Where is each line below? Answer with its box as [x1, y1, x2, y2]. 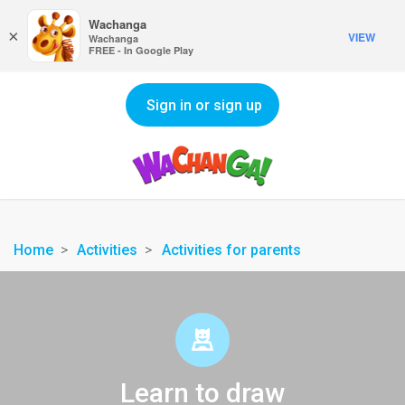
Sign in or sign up [146, 97, 262, 114]
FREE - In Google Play [89, 43, 193, 57]
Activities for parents [161, 241, 301, 259]
